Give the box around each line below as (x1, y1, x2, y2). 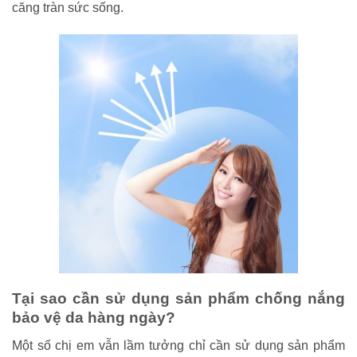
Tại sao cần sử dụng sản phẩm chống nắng (12, 290, 345, 308)
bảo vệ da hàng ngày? (12, 309, 175, 327)
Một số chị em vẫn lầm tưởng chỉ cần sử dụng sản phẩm (12, 338, 345, 352)
